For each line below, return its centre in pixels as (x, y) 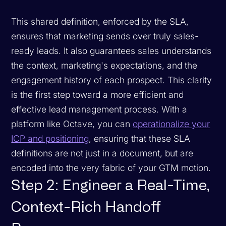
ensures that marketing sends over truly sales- (105, 36)
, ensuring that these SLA (140, 138)
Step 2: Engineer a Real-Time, (110, 186)
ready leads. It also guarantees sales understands (111, 50)
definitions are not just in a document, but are (102, 153)
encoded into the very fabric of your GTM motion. (111, 167)
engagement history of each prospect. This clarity (112, 80)
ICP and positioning (50, 138)
